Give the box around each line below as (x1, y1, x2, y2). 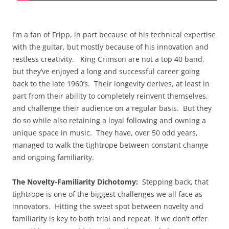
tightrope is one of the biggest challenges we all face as (12, 189, 202, 199)
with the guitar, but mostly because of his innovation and (12, 41, 209, 52)
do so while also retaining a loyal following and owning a (12, 115, 206, 125)
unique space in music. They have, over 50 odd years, (12, 127, 198, 138)
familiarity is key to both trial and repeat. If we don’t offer (12, 213, 208, 223)
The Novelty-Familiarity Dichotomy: (12, 176, 140, 187)
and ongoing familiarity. (12, 152, 98, 162)
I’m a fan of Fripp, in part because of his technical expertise (12, 29, 216, 39)
